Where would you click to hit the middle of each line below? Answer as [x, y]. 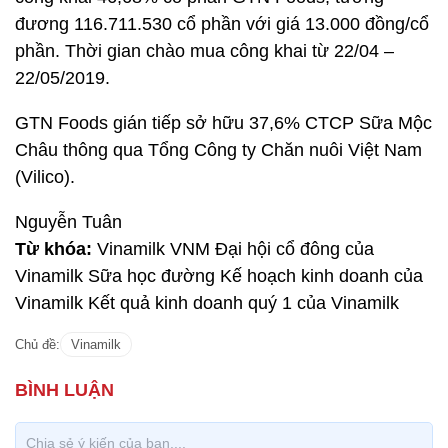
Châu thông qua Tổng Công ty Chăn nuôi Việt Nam [218, 150]
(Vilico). [45, 177]
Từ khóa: [53, 249]
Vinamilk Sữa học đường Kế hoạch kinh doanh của [219, 276]
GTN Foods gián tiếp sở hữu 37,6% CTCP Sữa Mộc [223, 123]
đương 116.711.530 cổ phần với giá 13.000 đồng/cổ [222, 24]
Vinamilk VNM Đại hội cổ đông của [233, 249]
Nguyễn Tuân [68, 222]
